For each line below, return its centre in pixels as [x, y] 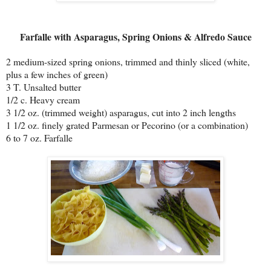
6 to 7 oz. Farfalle [39, 138]
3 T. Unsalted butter [44, 87]
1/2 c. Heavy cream [43, 100]
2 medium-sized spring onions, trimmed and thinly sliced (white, [128, 62]
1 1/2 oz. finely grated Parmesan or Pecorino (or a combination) [127, 125]
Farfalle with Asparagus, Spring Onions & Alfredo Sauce [135, 37]
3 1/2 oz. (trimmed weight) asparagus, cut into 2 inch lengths [121, 113]
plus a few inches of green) [57, 74]
